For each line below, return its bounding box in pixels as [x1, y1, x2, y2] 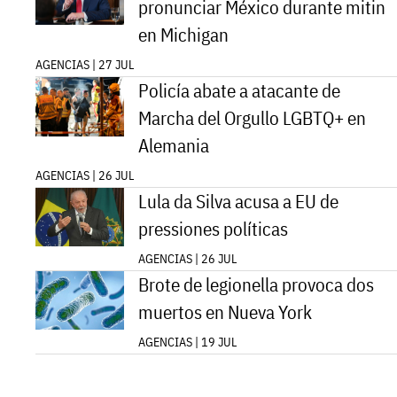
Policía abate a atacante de [138, 78, 340, 103]
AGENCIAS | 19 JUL [138, 333, 237, 350]
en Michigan [138, 22, 229, 47]
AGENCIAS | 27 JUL [35, 56, 134, 73]
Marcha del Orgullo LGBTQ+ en [138, 105, 366, 130]
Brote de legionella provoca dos [138, 272, 374, 297]
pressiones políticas [138, 216, 288, 241]
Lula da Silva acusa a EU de [138, 189, 339, 214]
